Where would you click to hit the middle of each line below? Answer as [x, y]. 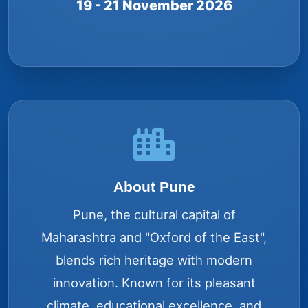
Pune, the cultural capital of [154, 215]
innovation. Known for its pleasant [154, 283]
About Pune [154, 187]
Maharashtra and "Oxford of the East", [154, 238]
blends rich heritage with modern [154, 260]
